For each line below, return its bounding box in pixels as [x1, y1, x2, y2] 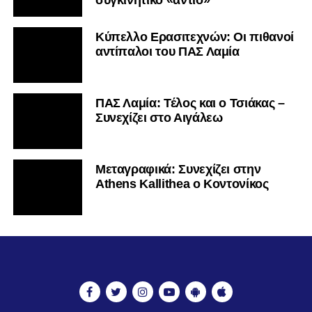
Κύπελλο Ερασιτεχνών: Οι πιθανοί [95, 30, 294, 45]
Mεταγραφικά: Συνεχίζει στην [95, 162, 261, 177]
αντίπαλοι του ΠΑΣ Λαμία [95, 45, 240, 59]
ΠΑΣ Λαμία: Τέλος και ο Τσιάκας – [95, 96, 285, 111]
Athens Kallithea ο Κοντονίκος [95, 177, 269, 192]
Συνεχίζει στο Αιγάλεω [95, 111, 223, 125]
